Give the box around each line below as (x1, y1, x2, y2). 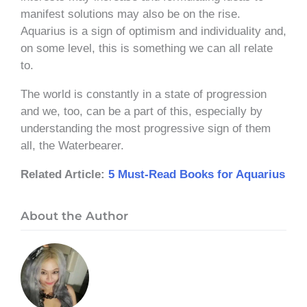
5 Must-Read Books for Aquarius (108, 167, 285, 181)
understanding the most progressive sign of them (21, 121, 271, 135)
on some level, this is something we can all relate (21, 41, 273, 55)
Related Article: (21, 167, 108, 181)
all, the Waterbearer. (21, 138, 124, 152)
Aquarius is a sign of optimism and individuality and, (21, 24, 286, 38)
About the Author (21, 208, 128, 223)
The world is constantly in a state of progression (21, 87, 267, 101)
